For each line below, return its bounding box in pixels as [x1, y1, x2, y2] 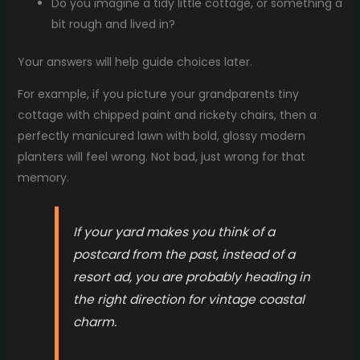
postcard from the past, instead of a [73, 246, 296, 264]
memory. [17, 169, 69, 186]
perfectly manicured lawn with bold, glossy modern [17, 127, 305, 144]
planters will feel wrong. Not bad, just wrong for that [17, 148, 305, 165]
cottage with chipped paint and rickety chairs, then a [17, 106, 317, 123]
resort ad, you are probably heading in [73, 268, 311, 286]
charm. [73, 313, 117, 331]
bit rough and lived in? [51, 15, 175, 32]
